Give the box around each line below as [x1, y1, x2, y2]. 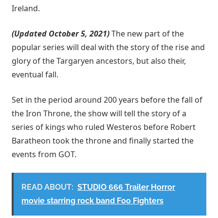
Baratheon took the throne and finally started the [12, 135, 194, 146]
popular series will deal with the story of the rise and [12, 42, 205, 53]
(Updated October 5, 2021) [12, 28, 109, 39]
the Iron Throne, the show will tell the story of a [12, 108, 186, 119]
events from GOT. [12, 149, 76, 160]
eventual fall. [12, 69, 58, 80]
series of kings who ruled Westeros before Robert [12, 122, 196, 133]
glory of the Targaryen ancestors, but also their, [12, 55, 186, 67]
